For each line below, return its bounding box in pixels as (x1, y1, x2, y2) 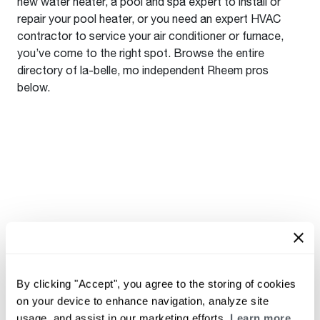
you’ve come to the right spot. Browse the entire (17, 46, 264, 59)
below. (17, 80, 50, 94)
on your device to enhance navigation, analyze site (16, 294, 269, 307)
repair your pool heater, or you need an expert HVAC (17, 11, 281, 25)
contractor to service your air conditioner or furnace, (17, 29, 284, 42)
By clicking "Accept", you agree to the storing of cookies (16, 277, 296, 290)
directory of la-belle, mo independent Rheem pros (17, 63, 269, 76)
